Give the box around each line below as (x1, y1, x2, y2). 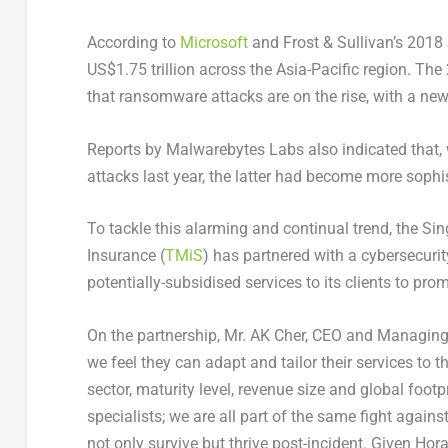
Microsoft (179, 33, 248, 53)
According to (86, 33, 180, 53)
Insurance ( (86, 246, 165, 266)
